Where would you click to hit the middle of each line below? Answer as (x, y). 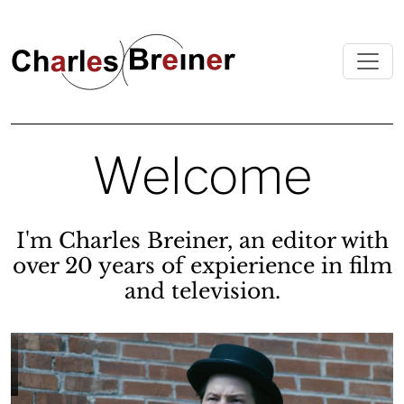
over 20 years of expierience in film (202, 265)
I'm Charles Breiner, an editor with (202, 240)
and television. (202, 290)
